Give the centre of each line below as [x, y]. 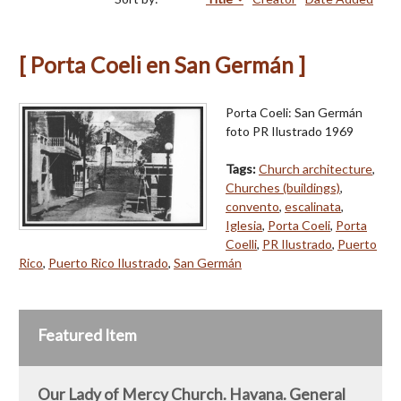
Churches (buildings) [283, 187]
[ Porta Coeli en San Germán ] [162, 64]
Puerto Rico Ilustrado [108, 262]
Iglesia [244, 225]
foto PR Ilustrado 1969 [290, 131]
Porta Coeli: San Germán [294, 112]
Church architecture [316, 168]
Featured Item [87, 335]
